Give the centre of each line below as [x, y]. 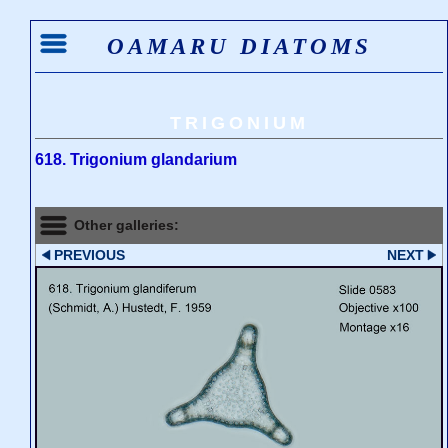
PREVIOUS [90, 254]
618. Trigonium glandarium [136, 160]
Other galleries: [127, 225]
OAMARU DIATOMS [239, 46]
